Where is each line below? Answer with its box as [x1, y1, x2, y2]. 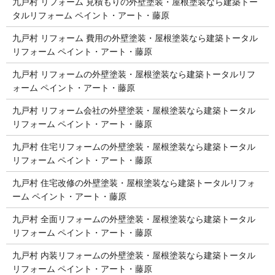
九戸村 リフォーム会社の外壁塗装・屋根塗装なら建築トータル [12, 105, 255, 115]
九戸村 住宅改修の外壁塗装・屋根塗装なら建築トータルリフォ [12, 177, 255, 188]
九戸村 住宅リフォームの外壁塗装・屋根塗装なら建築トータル [12, 141, 255, 152]
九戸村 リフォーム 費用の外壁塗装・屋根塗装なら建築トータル [12, 33, 258, 43]
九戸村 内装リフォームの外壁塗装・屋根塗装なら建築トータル [12, 250, 255, 260]
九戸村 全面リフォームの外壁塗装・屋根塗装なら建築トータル [12, 214, 255, 224]
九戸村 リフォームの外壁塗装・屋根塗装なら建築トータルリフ [12, 69, 255, 79]
